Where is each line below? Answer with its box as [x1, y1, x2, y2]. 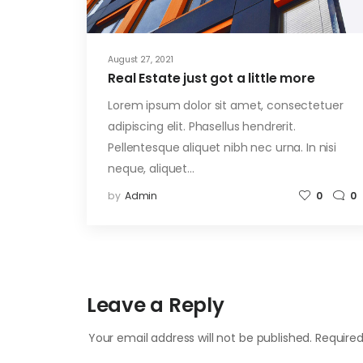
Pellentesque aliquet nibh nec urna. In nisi [108, 139, 337, 156]
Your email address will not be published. [88, 330, 313, 347]
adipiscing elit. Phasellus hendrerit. [108, 117, 296, 135]
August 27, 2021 [108, 53, 173, 66]
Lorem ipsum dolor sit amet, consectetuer [108, 96, 344, 113]
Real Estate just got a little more [108, 69, 315, 88]
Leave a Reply [86, 291, 224, 320]
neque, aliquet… [108, 160, 194, 177]
